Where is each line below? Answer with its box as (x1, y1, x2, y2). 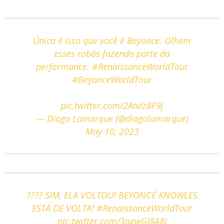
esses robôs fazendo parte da (54, 47, 170, 59)
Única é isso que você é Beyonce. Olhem (33, 34, 191, 46)
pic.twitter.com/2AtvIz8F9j (60, 99, 163, 111)
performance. (36, 60, 92, 72)
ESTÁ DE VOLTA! (31, 201, 96, 214)
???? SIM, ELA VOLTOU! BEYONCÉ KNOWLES (26, 188, 197, 201)
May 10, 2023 (85, 125, 139, 137)
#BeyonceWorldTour (72, 73, 152, 85)
